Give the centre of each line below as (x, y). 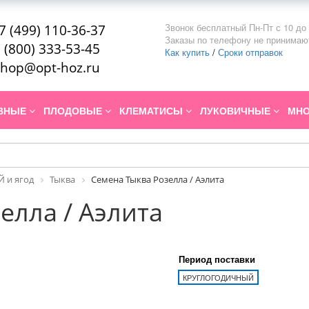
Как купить (187, 52)
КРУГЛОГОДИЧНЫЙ (218, 278)
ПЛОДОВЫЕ (74, 111)
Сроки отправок (250, 52)
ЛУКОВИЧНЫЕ (237, 111)
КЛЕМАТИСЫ (152, 111)
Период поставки (217, 259)
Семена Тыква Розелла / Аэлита (158, 180)
